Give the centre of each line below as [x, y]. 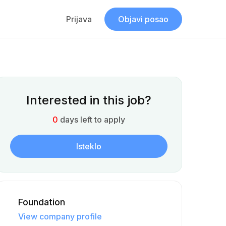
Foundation [42, 202]
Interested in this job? [89, 100]
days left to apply [93, 120]
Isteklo [89, 146]
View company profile [60, 216]
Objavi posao [143, 19]
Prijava [79, 19]
